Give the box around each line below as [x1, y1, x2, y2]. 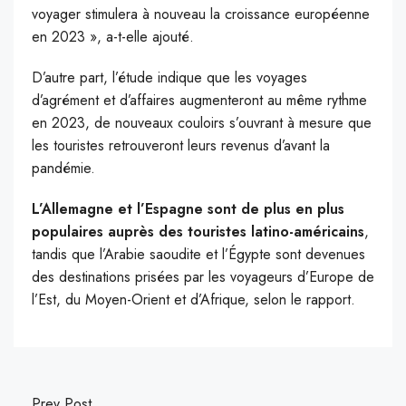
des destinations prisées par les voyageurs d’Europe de [32, 266, 374, 288]
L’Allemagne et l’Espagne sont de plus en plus [32, 198, 344, 220]
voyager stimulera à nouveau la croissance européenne [32, 4, 370, 25]
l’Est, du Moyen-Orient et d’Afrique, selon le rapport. [32, 289, 355, 311]
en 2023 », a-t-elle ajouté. [32, 26, 194, 48]
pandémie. [32, 158, 95, 179]
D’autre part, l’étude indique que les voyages [32, 67, 307, 89]
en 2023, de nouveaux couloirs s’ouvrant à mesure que [32, 112, 372, 134]
